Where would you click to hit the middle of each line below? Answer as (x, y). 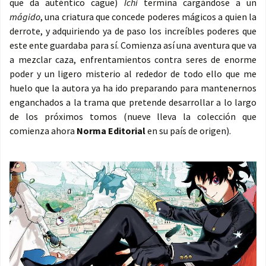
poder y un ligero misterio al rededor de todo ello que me (133, 74)
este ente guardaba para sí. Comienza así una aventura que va (133, 45)
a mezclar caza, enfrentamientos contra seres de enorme (133, 60)
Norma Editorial (111, 131)
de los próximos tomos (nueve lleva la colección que (133, 117)
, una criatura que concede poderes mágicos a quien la (148, 17)
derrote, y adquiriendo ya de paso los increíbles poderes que (133, 31)
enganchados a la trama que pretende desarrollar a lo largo (133, 102)
